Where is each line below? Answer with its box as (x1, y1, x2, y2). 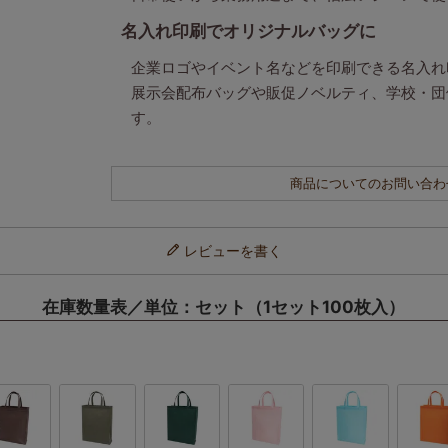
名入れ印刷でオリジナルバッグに (121, 21, 377, 41)
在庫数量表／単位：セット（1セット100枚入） (42, 297, 406, 317)
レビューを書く (183, 242, 282, 259)
